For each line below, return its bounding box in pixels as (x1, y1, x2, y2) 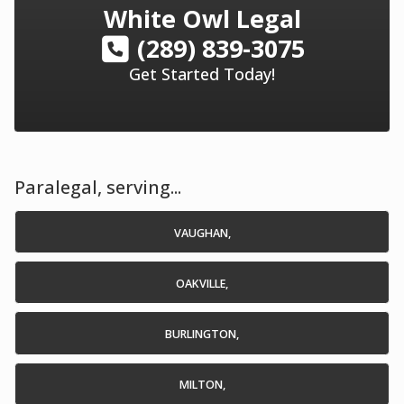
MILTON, (179, 377, 225, 393)
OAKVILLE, (176, 275, 228, 291)
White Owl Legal (103, 2, 301, 36)
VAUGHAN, (173, 225, 231, 241)
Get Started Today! (129, 62, 275, 85)
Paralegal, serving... (14, 174, 181, 199)
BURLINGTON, (165, 326, 239, 343)
